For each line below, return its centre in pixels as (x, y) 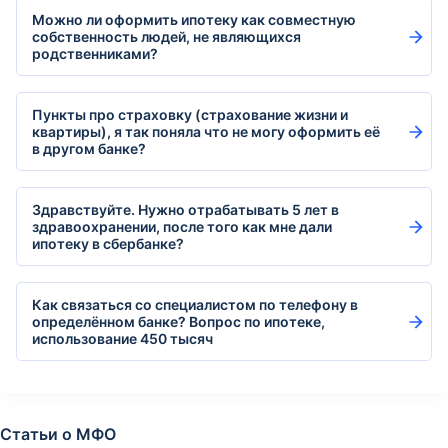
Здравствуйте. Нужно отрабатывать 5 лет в (185, 209)
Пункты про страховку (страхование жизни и (190, 114)
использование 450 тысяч (122, 338)
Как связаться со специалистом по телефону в (195, 304)
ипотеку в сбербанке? (108, 243)
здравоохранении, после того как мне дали (182, 226)
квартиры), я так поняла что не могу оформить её (206, 131)
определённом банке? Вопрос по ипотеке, (178, 321)
